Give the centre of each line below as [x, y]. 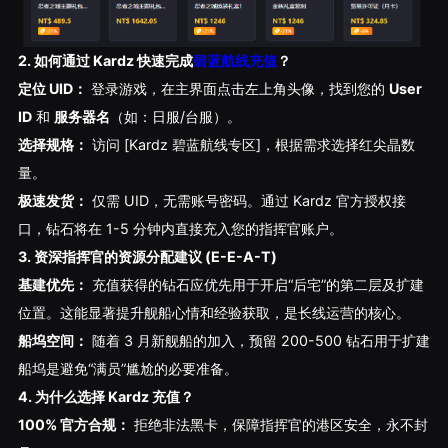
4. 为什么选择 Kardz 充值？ [105, 396]
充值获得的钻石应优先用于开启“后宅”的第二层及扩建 [255, 284]
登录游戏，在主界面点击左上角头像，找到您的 [237, 88]
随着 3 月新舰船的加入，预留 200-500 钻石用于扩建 [258, 340]
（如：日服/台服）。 [175, 116]
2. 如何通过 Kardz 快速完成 [105, 60]
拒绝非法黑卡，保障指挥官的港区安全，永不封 [278, 424]
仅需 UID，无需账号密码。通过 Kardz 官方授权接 [246, 200]
